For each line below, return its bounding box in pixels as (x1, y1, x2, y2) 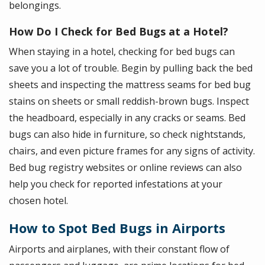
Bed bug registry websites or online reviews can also (9, 161, 242, 174)
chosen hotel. (9, 194, 68, 207)
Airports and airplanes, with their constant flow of (9, 243, 230, 256)
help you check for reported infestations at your (9, 177, 222, 190)
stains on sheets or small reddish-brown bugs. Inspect (9, 95, 249, 108)
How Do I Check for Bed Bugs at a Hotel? (9, 24, 231, 38)
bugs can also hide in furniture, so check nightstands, (9, 128, 245, 141)
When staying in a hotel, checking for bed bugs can (9, 45, 235, 58)
